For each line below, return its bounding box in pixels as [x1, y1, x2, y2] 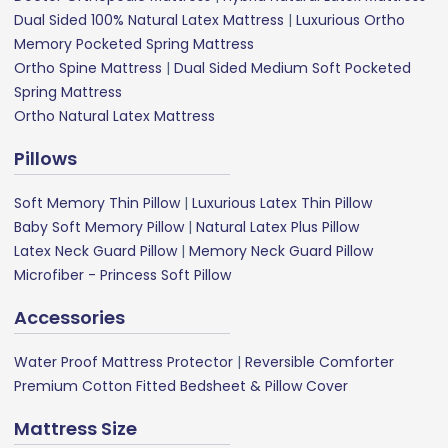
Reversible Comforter [245, 351, 394, 372]
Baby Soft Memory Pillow [14, 216, 184, 237]
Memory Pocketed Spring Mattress [14, 33, 254, 54]
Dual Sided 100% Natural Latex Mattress [14, 9, 284, 30]
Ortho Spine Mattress [14, 57, 162, 78]
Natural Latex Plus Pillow [196, 216, 359, 237]
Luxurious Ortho [296, 9, 405, 30]
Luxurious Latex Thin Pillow [192, 192, 372, 213]
